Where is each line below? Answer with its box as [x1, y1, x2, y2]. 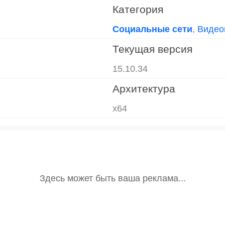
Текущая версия [113, 43, 192, 55]
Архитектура [113, 82, 175, 94]
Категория [113, 3, 163, 15]
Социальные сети [113, 24, 192, 34]
